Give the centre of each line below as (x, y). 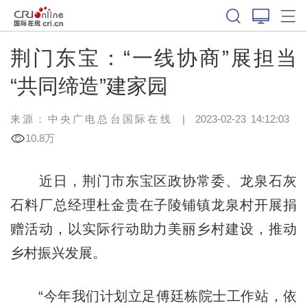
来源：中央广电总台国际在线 (91, 119)
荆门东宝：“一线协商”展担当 (153, 58)
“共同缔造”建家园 (89, 86)
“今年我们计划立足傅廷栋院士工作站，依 (153, 296)
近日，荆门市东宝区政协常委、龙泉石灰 (153, 181)
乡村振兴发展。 (58, 253)
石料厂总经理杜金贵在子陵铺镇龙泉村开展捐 (153, 205)
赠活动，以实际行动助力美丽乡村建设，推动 (153, 229)
